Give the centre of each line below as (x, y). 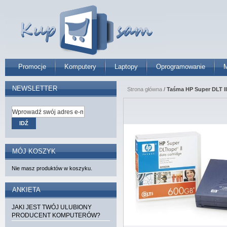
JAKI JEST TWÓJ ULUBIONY (52, 207)
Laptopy (126, 67)
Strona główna (145, 89)
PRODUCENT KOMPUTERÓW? (56, 215)
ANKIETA (26, 190)
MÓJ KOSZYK (34, 151)
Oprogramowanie (181, 67)
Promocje (32, 67)
